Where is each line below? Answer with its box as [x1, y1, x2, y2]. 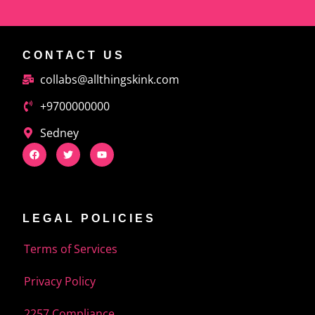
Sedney [40, 124, 79, 141]
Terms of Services [24, 240, 117, 257]
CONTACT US [22, 49, 125, 61]
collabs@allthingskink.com [40, 71, 179, 87]
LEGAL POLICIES [22, 212, 156, 224]
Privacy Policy [24, 273, 96, 289]
